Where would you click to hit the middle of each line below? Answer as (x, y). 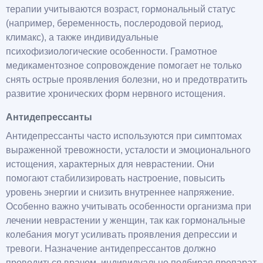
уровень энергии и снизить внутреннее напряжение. (120, 193)
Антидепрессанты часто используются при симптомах (124, 136)
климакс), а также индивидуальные (82, 38)
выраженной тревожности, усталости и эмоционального (128, 150)
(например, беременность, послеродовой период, (114, 23)
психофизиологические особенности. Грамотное (112, 52)
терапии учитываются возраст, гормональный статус (121, 9)
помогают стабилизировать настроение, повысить (115, 178)
